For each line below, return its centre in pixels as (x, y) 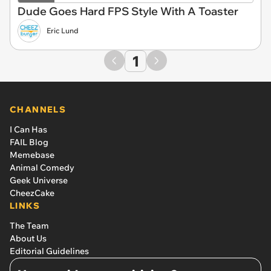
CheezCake (32, 193)
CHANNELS (38, 109)
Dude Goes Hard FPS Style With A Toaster (128, 11)
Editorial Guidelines (49, 251)
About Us (28, 238)
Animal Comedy (42, 167)
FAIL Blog (29, 142)
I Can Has (28, 129)
